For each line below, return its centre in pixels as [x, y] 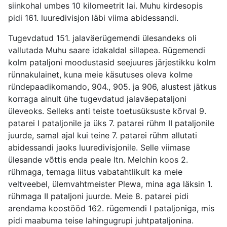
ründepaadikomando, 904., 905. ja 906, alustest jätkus [112, 87]
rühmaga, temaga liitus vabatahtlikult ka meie [95, 172]
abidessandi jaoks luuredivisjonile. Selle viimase [99, 148]
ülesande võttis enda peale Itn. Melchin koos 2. [98, 160]
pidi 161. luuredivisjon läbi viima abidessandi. [93, 18]
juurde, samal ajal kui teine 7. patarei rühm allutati [103, 136]
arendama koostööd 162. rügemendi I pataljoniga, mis [111, 209]
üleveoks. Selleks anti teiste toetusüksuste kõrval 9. [107, 111]
